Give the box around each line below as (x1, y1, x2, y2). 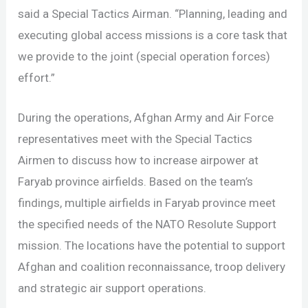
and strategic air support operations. (18, 280, 207, 295)
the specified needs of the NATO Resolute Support (18, 217, 277, 231)
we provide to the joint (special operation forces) (18, 49, 271, 63)
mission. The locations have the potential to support (18, 238, 286, 252)
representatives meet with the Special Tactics (18, 131, 253, 146)
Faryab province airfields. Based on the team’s (18, 174, 254, 188)
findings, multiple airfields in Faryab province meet (18, 195, 276, 210)
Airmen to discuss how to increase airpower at (18, 153, 259, 167)
